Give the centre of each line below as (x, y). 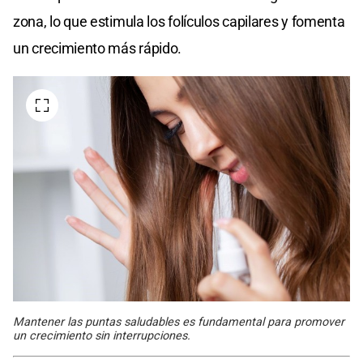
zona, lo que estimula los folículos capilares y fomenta (179, 22)
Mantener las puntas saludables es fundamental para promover (179, 322)
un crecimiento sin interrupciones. (102, 335)
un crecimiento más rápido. (98, 49)
